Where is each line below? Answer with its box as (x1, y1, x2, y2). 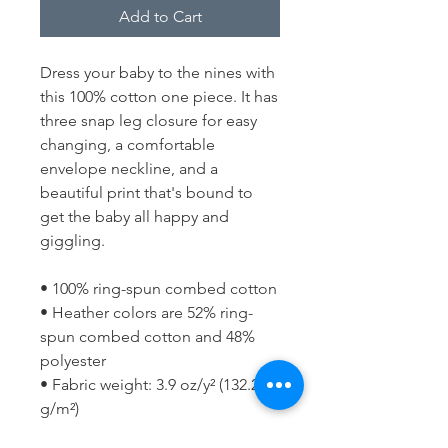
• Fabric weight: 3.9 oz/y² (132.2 (40, 374, 259, 394)
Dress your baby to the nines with (40, 62, 275, 82)
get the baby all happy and (40, 206, 229, 226)
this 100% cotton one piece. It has (40, 86, 278, 106)
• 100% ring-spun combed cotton (40, 278, 277, 298)
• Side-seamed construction (40, 422, 239, 442)
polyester (40, 350, 106, 370)
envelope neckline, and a (40, 158, 218, 178)
